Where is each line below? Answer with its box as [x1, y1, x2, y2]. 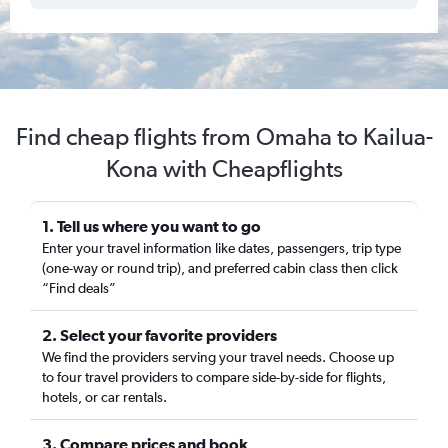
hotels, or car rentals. [42, 389, 167, 405]
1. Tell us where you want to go [42, 217, 261, 235]
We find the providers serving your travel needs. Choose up [42, 349, 394, 365]
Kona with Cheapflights [105, 154, 343, 183]
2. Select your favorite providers [42, 326, 277, 344]
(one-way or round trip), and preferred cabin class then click [42, 260, 398, 276]
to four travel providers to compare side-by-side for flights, [42, 369, 386, 385]
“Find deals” [42, 280, 116, 296]
